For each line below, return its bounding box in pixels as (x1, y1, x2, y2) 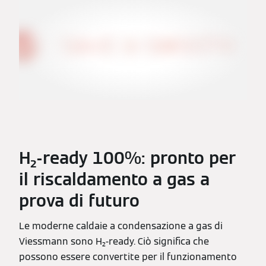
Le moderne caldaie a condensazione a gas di (19, 220, 223, 233)
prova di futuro (19, 190, 140, 212)
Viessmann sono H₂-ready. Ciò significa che (19, 235, 209, 248)
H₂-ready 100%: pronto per (19, 147, 236, 169)
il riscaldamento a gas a (19, 169, 210, 191)
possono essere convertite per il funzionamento (19, 251, 237, 264)
